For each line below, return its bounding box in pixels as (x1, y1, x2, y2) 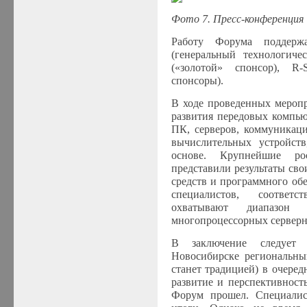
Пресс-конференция (212, 12, 304, 25)
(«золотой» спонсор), (171, 61, 292, 73)
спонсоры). (171, 74, 223, 86)
